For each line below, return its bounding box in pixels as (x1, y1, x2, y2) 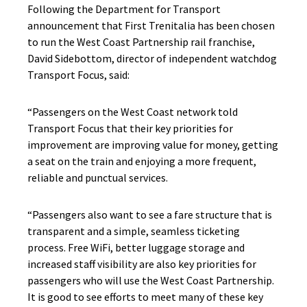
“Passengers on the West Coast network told (27, 105, 238, 119)
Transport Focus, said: (27, 68, 130, 82)
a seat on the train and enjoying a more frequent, (27, 154, 256, 168)
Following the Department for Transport (27, 2, 221, 16)
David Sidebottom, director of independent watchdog (27, 51, 277, 65)
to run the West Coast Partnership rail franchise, (27, 35, 255, 49)
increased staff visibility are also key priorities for (27, 257, 256, 271)
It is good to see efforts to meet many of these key (27, 290, 263, 304)
